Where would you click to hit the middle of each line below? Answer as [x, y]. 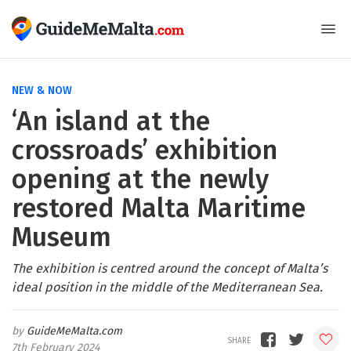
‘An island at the [111, 121]
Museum [62, 237]
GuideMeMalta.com [74, 331]
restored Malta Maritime [159, 208]
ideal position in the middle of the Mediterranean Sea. [167, 287]
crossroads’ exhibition [145, 150]
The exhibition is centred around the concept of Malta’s [170, 268]
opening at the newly [140, 179]
